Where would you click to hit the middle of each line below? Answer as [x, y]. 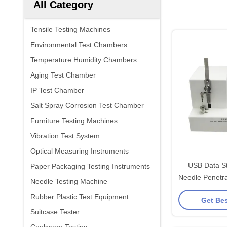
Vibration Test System [65, 136]
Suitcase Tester [55, 212]
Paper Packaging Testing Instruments [90, 166]
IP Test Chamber [57, 90]
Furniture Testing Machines [74, 121]
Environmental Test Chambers [79, 45]
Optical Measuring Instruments [80, 151]
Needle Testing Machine [69, 181]
